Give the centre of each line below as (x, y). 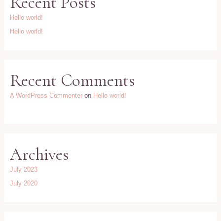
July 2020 (24, 183)
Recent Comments (73, 81)
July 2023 (24, 169)
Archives (39, 154)
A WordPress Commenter (46, 96)
